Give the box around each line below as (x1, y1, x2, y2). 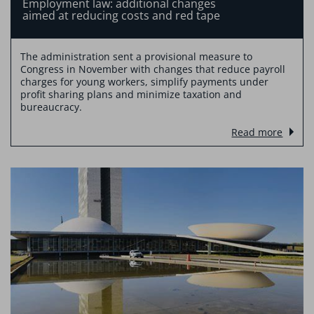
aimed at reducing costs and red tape (22, 7, 220, 23)
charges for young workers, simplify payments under (20, 75, 268, 89)
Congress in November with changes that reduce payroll (20, 62, 285, 76)
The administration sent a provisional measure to (20, 50, 252, 64)
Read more (231, 125, 283, 139)
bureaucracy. (20, 100, 82, 114)
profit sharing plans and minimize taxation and (20, 88, 242, 102)
